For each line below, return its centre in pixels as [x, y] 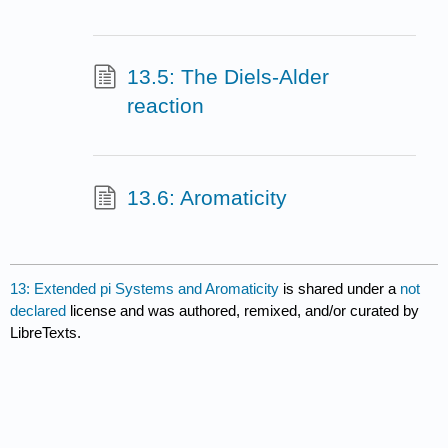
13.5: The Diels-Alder [227, 77]
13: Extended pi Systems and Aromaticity [145, 288]
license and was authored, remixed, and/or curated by [245, 310]
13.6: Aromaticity [206, 197]
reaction [165, 106]
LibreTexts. [46, 332]
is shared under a [340, 288]
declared [40, 310]
